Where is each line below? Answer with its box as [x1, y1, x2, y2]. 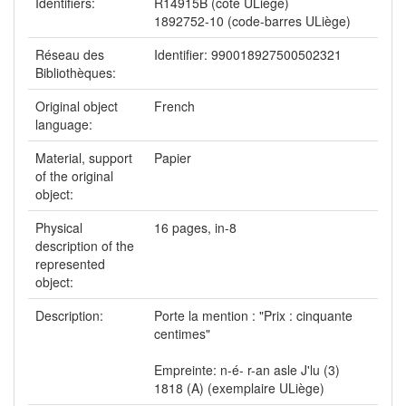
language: [35, 115, 96, 134]
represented [35, 255, 105, 274]
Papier [154, 149, 191, 168]
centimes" [154, 324, 210, 343]
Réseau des [35, 45, 104, 64]
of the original [35, 167, 113, 186]
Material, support [35, 149, 132, 168]
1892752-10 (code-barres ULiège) [154, 12, 351, 31]
